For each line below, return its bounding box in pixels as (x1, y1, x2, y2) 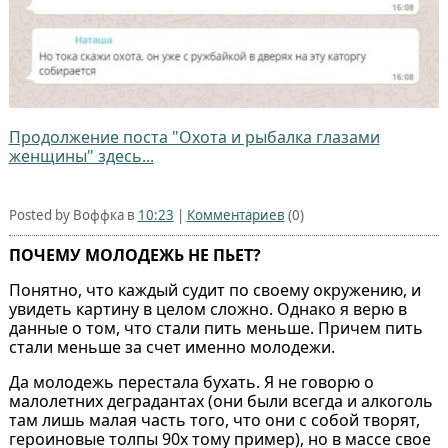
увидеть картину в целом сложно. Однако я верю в (8, 297, 407, 320)
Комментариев (186, 205, 285, 224)
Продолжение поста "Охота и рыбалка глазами (8, 125, 380, 148)
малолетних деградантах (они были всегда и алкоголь (8, 389, 433, 412)
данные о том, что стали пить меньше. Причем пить (8, 316, 423, 339)
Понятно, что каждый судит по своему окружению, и (8, 278, 421, 301)
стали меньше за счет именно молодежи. (8, 335, 335, 358)
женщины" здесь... (8, 144, 154, 167)
